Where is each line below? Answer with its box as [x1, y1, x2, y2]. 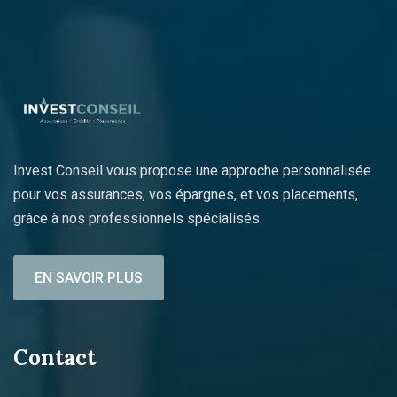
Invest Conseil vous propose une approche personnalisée [13, 161, 371, 179]
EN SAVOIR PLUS [35, 269, 143, 286]
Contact [13, 343, 96, 371]
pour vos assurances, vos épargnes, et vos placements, [13, 185, 358, 203]
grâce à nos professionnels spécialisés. [13, 209, 262, 227]
